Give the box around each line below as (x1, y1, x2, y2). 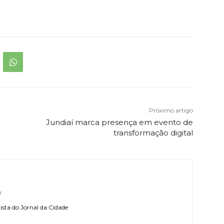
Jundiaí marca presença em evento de (45, 117, 193, 127)
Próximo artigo (148, 106, 193, 114)
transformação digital (113, 128, 193, 138)
